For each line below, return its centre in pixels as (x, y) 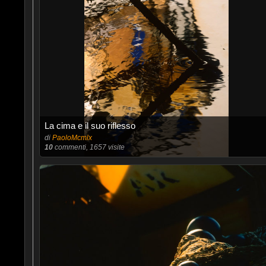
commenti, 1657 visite (88, 147)
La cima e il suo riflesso (90, 126)
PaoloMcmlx (72, 138)
